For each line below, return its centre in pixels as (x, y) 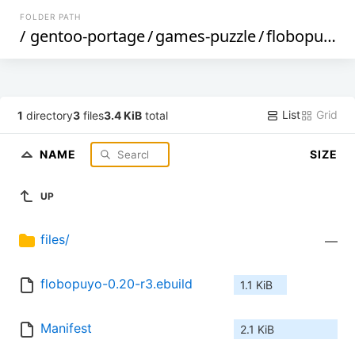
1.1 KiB (256, 285)
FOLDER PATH (51, 17)
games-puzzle (206, 36)
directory (48, 115)
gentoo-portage (88, 36)
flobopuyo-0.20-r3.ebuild (116, 284)
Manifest (66, 328)
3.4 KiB (123, 115)
